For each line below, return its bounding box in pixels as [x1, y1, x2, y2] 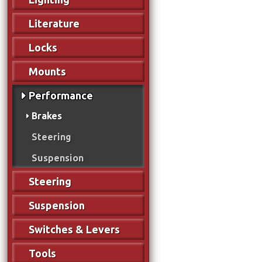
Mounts [29, 65, 67, 77]
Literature [29, 17, 80, 29]
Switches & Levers [29, 223, 120, 235]
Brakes [31, 110, 62, 121]
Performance [29, 89, 94, 101]
